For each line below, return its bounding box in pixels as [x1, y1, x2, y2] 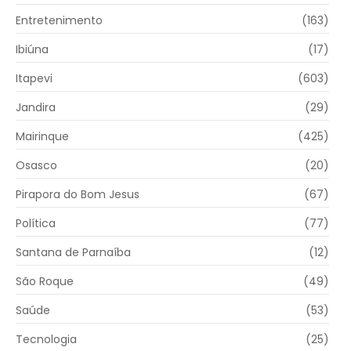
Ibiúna [16, 41, 49, 57]
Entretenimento [16, 12, 103, 28]
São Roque [16, 273, 74, 289]
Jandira [16, 99, 56, 115]
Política [16, 215, 56, 231]
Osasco [16, 157, 57, 173]
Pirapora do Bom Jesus [16, 186, 139, 202]
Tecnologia [16, 331, 77, 347]
